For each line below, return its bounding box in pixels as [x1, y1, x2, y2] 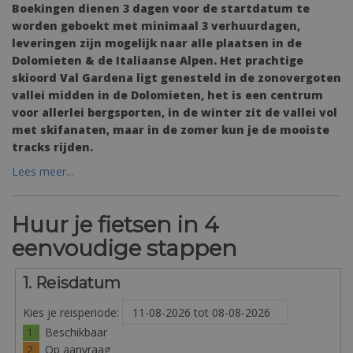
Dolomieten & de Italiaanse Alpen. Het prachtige [12, 53, 303, 68]
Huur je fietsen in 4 [12, 211, 219, 238]
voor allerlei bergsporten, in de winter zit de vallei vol [12, 105, 337, 120]
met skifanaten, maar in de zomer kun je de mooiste [12, 122, 329, 137]
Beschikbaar [44, 325, 107, 340]
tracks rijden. [12, 139, 93, 154]
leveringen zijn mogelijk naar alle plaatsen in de [12, 35, 302, 50]
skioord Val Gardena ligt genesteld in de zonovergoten [12, 70, 341, 85]
